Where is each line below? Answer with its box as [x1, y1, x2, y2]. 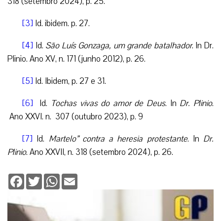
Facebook [24, 172, 55, 183]
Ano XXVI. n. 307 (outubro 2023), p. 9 [7, 110, 143, 122]
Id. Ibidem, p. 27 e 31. [33, 75, 106, 87]
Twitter [42, 172, 64, 183]
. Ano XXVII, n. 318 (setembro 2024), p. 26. [26, 146, 173, 158]
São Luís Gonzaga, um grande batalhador [45, 39, 192, 51]
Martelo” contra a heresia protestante [48, 133, 187, 145]
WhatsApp [60, 172, 93, 183]
